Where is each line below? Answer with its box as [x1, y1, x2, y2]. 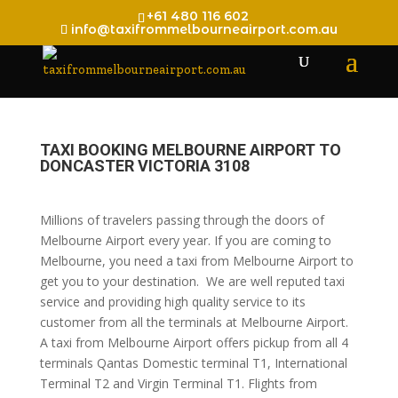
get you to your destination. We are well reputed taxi [39, 273, 345, 290]
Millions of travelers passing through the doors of [39, 211, 324, 228]
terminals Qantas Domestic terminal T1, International [39, 354, 347, 371]
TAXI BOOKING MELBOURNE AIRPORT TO [39, 140, 341, 159]
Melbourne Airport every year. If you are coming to [39, 232, 331, 249]
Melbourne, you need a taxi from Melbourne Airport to [39, 252, 354, 269]
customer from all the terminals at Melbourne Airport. [39, 314, 348, 330]
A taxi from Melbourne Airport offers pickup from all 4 [39, 334, 348, 351]
